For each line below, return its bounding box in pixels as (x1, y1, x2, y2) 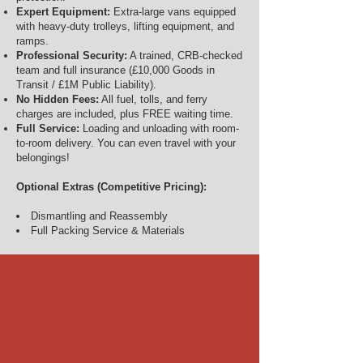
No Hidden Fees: (16, 93, 99, 105)
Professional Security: (16, 49, 127, 62)
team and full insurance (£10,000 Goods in (16, 64, 215, 76)
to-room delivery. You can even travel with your (16, 137, 236, 149)
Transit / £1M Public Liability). (16, 79, 156, 91)
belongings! (16, 152, 70, 164)
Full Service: (16, 122, 79, 135)
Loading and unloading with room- (79, 122, 239, 135)
